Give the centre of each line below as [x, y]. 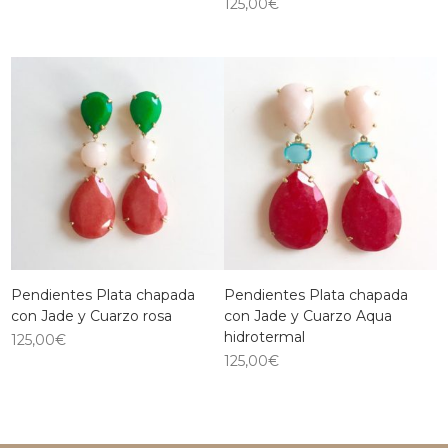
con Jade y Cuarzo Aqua [308, 316]
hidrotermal [264, 337]
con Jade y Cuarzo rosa [92, 316]
